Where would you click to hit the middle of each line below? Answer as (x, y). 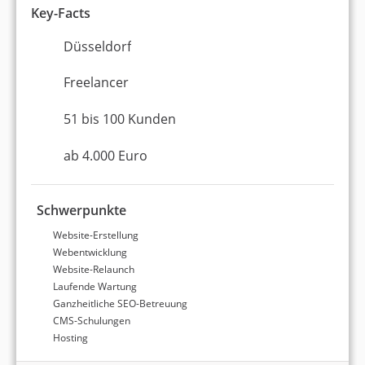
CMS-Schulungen (92, 321)
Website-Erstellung (96, 235)
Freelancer (96, 82)
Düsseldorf (97, 46)
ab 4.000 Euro (106, 155)
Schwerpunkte (82, 210)
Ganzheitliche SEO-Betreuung (121, 303)
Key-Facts (61, 13)
